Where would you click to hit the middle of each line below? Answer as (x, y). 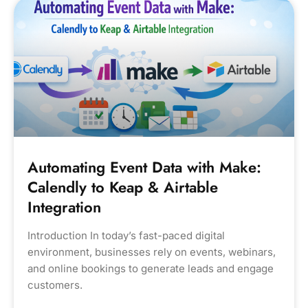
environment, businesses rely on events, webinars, (152, 252)
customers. (55, 285)
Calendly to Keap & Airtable (123, 187)
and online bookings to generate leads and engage (151, 268)
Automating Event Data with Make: (144, 167)
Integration (64, 207)
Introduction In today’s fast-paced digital (126, 235)
